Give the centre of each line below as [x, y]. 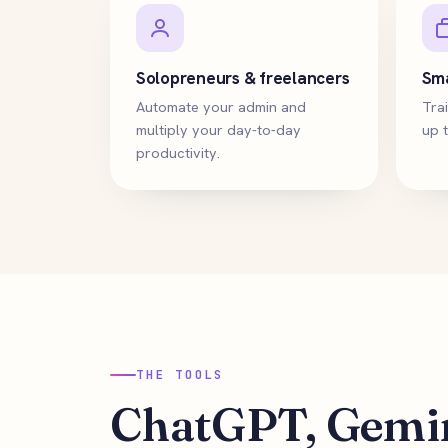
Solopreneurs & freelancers [243, 78]
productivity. [178, 152]
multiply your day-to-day [218, 129]
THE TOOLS [180, 374]
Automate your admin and [221, 106]
